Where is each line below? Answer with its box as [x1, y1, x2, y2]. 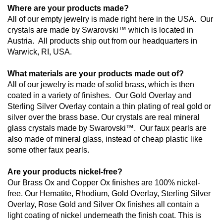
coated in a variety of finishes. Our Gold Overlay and [7, 91, 191, 100]
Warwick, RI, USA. [7, 48, 72, 56]
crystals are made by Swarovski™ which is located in [7, 26, 193, 35]
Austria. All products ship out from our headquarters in [7, 37, 197, 46]
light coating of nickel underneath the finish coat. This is [7, 211, 201, 220]
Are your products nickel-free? [7, 167, 122, 176]
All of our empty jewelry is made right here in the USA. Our [7, 15, 213, 24]
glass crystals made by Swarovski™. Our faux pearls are [7, 124, 207, 133]
